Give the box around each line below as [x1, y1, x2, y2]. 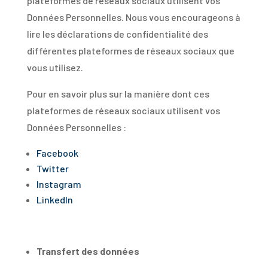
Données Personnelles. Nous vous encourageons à [26, 11, 240, 23]
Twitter [36, 163, 69, 174]
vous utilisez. [26, 62, 83, 73]
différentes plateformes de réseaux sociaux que [26, 45, 234, 56]
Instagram [36, 178, 81, 190]
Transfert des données [36, 245, 139, 257]
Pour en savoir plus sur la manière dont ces [26, 88, 209, 99]
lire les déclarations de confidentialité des [26, 28, 208, 39]
